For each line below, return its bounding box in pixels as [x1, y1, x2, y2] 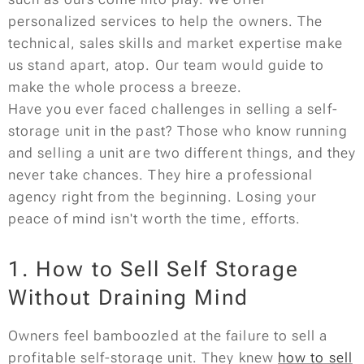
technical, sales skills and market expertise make [8, 35, 343, 51]
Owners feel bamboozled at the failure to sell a [8, 327, 328, 344]
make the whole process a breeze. [8, 79, 243, 95]
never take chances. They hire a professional [8, 167, 314, 183]
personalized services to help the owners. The [8, 13, 323, 29]
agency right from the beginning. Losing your [8, 188, 318, 205]
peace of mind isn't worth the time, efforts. [8, 210, 301, 227]
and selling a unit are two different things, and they [8, 145, 356, 161]
